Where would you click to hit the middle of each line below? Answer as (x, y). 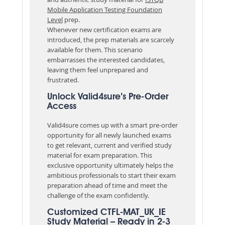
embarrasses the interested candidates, (106, 60)
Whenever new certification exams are (104, 29)
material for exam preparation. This (100, 155)
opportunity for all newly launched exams (109, 135)
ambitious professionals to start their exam (111, 175)
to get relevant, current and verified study (109, 145)
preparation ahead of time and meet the (107, 185)
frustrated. (64, 80)
